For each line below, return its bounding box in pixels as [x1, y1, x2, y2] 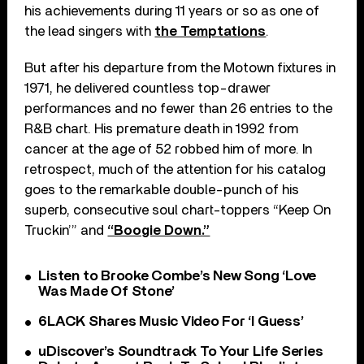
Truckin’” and [24, 223, 108, 238]
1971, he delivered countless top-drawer [24, 81, 271, 96]
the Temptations [154, 24, 266, 39]
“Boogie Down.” [107, 223, 210, 238]
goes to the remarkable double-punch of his [24, 183, 300, 197]
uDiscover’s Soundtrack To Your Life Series [38, 344, 323, 360]
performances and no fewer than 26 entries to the [24, 102, 333, 116]
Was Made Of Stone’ [38, 284, 175, 300]
